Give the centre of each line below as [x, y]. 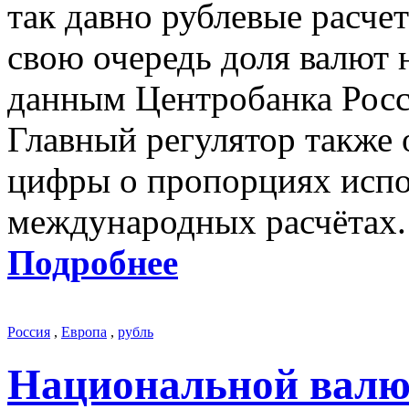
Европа [84, 331]
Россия [29, 331]
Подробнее [93, 262]
